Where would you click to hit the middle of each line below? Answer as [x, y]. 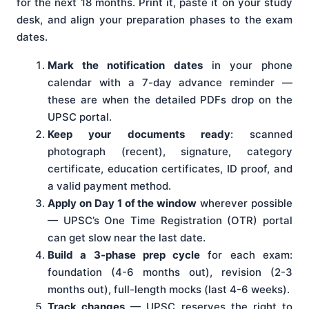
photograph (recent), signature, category [170, 152]
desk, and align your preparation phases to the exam [154, 20]
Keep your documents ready [139, 134]
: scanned [261, 134]
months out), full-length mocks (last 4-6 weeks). [169, 290]
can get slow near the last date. [127, 238]
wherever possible [245, 203]
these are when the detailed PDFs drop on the [170, 100]
